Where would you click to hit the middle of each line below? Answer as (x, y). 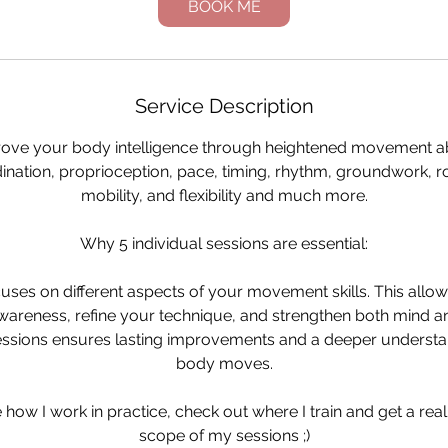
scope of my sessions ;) (224, 435)
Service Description (224, 106)
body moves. (224, 363)
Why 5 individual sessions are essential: (224, 243)
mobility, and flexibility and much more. (224, 195)
